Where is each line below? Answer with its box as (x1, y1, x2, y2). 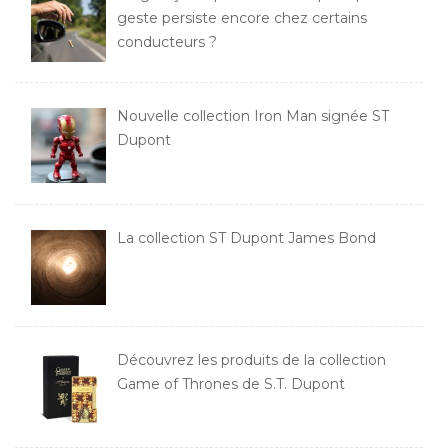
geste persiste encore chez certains (116, 9, 367, 28)
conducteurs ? (116, 33, 217, 52)
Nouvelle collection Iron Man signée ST (116, 107, 389, 126)
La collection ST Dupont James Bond (116, 228, 376, 247)
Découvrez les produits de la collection (116, 350, 386, 369)
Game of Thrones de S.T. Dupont (116, 374, 345, 393)
